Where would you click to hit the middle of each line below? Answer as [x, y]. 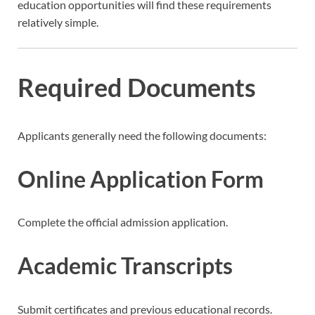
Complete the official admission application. [123, 222]
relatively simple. [58, 22]
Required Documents [137, 88]
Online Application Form [141, 179]
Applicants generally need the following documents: [142, 135]
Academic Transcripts [125, 266]
